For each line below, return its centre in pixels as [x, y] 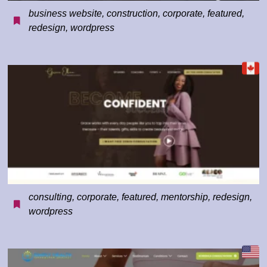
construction [133, 14]
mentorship [185, 197]
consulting [51, 197]
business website [66, 14]
